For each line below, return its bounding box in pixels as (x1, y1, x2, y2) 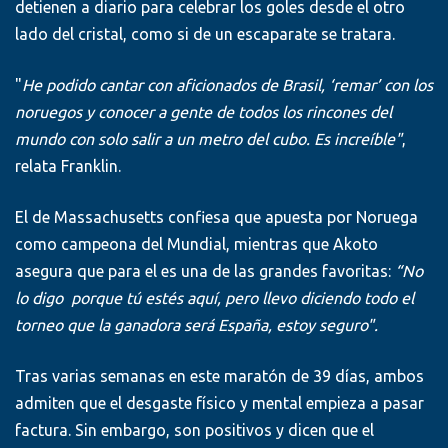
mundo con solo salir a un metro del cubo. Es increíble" (15, 130, 402, 149)
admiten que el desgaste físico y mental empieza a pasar (15, 394, 424, 413)
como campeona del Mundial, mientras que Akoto (15, 235, 378, 254)
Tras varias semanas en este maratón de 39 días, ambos (15, 367, 424, 386)
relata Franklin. (15, 157, 121, 176)
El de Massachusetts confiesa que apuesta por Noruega (15, 208, 418, 227)
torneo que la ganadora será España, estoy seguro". (15, 316, 378, 335)
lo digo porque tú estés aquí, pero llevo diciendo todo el (15, 289, 414, 308)
